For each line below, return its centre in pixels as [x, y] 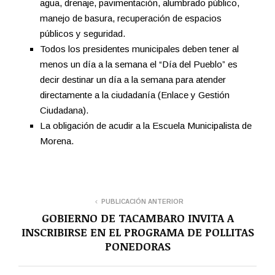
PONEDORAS [137, 246]
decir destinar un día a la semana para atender [133, 80]
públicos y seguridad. [83, 34]
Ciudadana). [64, 110]
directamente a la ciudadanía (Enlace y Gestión [135, 95]
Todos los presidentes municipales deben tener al [139, 49]
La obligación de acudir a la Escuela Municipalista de [146, 126]
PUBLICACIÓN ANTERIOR [142, 202]
